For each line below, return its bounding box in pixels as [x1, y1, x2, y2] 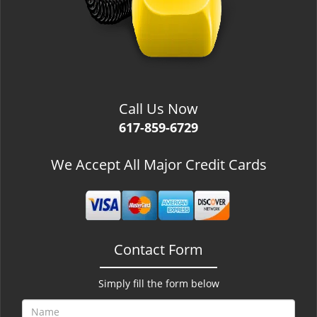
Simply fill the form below [98, 277, 219, 290]
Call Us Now [119, 99, 198, 118]
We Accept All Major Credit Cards [50, 155, 267, 174]
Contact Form [114, 240, 203, 259]
